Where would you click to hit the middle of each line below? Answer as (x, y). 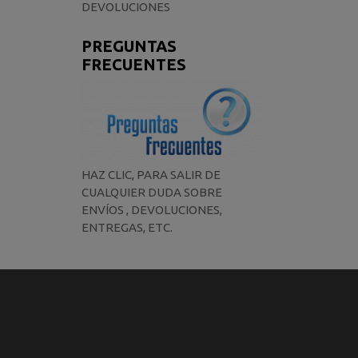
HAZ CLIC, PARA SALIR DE (151, 174)
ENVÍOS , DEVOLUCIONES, (151, 209)
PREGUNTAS (129, 46)
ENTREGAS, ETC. (127, 227)
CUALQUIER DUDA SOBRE (151, 192)
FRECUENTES (133, 65)
